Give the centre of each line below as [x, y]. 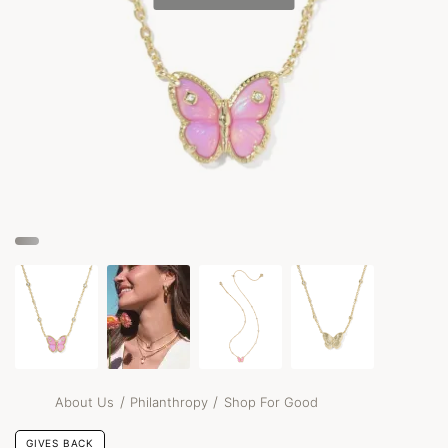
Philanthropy [169, 401]
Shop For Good [271, 401]
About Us [85, 401]
